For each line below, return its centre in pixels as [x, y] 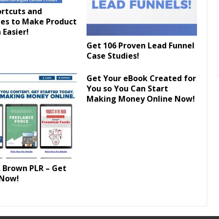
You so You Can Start [127, 88]
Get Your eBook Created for [141, 78]
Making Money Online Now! [141, 99]
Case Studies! [113, 56]
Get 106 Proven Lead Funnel [141, 45]
